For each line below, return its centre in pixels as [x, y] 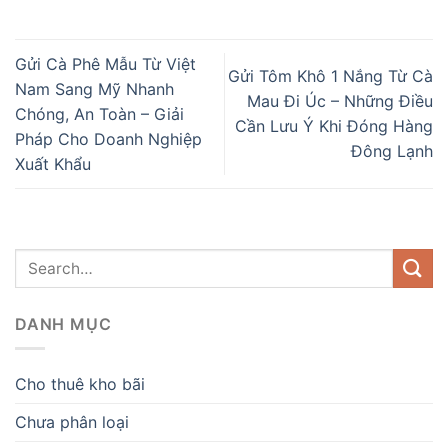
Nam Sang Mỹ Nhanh [94, 88]
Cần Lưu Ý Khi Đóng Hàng [334, 126]
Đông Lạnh [392, 151]
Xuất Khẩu [53, 163]
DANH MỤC [63, 323]
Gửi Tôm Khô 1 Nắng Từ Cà [330, 76]
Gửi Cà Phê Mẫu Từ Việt [105, 63]
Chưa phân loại [72, 422]
